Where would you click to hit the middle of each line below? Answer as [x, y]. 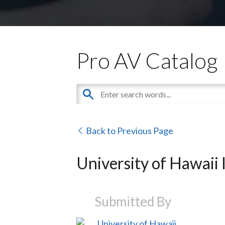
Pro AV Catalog [147, 60]
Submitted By [133, 201]
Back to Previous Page [129, 131]
